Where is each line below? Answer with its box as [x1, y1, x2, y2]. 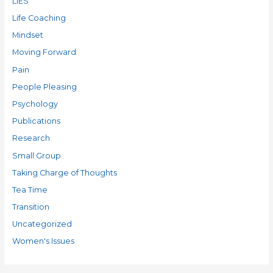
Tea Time [12, 185, 48, 194]
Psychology [12, 99, 58, 108]
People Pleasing [12, 82, 77, 91]
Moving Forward [12, 48, 76, 57]
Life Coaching [12, 13, 66, 23]
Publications [12, 116, 60, 126]
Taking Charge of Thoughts [12, 168, 117, 177]
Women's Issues [12, 236, 74, 246]
